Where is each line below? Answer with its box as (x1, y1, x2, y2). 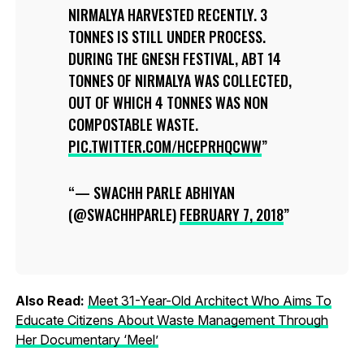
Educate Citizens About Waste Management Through (15, 312, 328, 329)
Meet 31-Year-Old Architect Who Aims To (87, 292, 331, 310)
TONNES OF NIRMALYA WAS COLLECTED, (67, 70, 292, 92)
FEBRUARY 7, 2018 (179, 204, 284, 226)
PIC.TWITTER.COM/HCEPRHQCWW (67, 136, 262, 158)
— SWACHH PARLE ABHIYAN (74, 182, 235, 204)
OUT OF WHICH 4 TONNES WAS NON (67, 92, 268, 114)
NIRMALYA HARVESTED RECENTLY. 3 (67, 4, 267, 26)
